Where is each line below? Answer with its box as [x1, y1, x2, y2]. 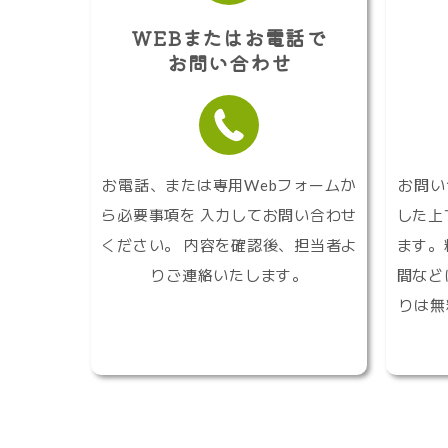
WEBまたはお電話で [131, 23, 327, 53]
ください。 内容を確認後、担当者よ [101, 236, 358, 255]
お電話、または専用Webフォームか [102, 176, 357, 195]
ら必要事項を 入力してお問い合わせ [101, 206, 358, 225]
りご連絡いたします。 [150, 266, 308, 285]
